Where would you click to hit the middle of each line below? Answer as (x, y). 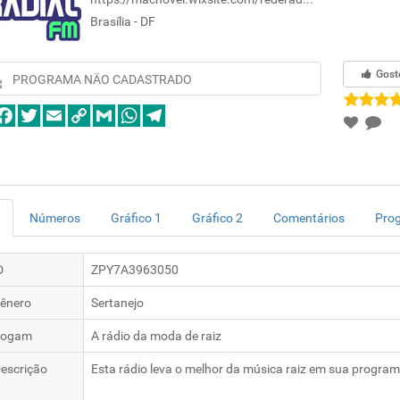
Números (54, 218)
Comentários (308, 218)
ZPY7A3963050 (134, 270)
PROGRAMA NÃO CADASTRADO (102, 79)
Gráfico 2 (217, 218)
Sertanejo (117, 303)
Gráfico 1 (136, 218)
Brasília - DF (122, 21)
